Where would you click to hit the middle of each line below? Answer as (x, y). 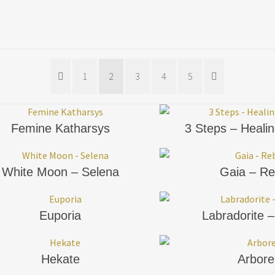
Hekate (60, 259)
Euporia (60, 215)
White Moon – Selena (60, 172)
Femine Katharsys (60, 128)
